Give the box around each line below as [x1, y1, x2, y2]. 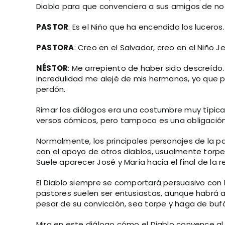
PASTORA [36, 42, 74, 53]
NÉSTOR [36, 63, 68, 73]
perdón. [36, 84, 66, 94]
